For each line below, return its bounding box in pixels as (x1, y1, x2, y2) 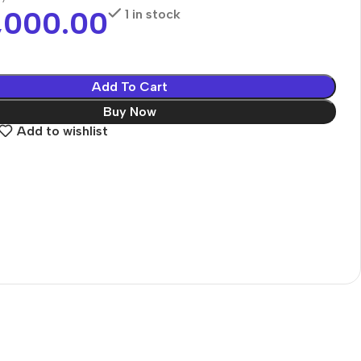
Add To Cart (91, 78, 168, 94)
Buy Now (102, 103, 156, 119)
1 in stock (124, 6, 180, 22)
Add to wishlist (16, 123, 108, 139)
